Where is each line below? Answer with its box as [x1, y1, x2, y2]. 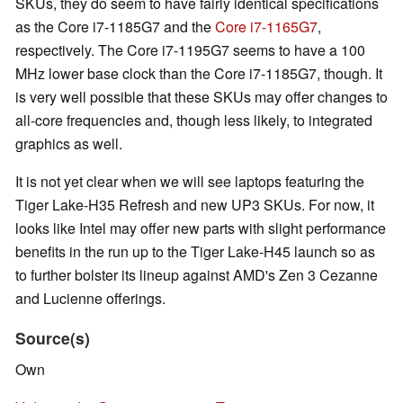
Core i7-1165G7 [215, 16, 318, 38]
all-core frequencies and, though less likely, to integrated [15, 110, 372, 131]
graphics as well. [15, 133, 122, 155]
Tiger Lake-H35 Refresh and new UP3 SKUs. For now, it [15, 194, 374, 216]
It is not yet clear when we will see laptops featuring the [15, 171, 364, 193]
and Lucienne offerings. [15, 288, 166, 309]
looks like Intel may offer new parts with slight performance [15, 218, 386, 239]
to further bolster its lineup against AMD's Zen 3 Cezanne [15, 264, 378, 286]
